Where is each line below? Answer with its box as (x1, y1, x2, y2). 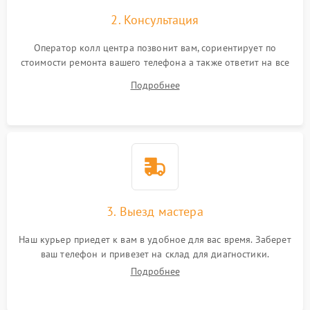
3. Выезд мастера (107, 203, 203, 220)
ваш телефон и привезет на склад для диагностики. (40, 248, 270, 261)
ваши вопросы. (122, 71, 188, 84)
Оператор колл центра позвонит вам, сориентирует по (33, 42, 277, 55)
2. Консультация (111, 12, 199, 28)
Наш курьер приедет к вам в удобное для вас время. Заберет (19, 233, 291, 246)
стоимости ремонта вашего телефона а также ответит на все (20, 56, 290, 69)
